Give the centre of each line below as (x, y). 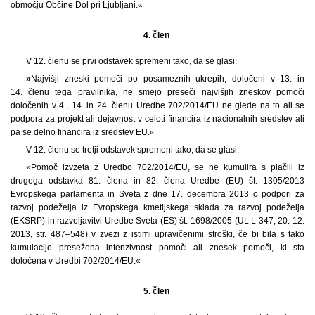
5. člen (157, 291)
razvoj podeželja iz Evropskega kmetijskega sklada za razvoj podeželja (157, 207)
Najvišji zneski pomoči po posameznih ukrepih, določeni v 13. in (167, 78)
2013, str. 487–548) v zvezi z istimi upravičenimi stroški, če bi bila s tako (157, 234)
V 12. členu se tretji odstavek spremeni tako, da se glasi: (132, 149)
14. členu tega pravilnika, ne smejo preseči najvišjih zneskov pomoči (157, 92)
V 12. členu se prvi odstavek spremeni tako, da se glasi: (131, 61)
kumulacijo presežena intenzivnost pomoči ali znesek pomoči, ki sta (157, 247)
